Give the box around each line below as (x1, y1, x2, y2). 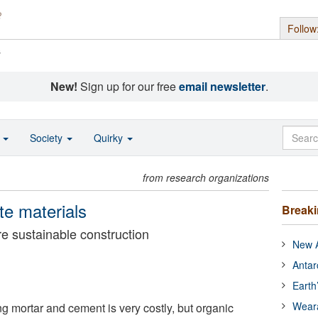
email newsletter (178, 78, 265, 94)
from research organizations (143, 170, 270, 185)
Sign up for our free (77, 78, 179, 94)
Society (30, 131, 65, 145)
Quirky (94, 131, 126, 145)
